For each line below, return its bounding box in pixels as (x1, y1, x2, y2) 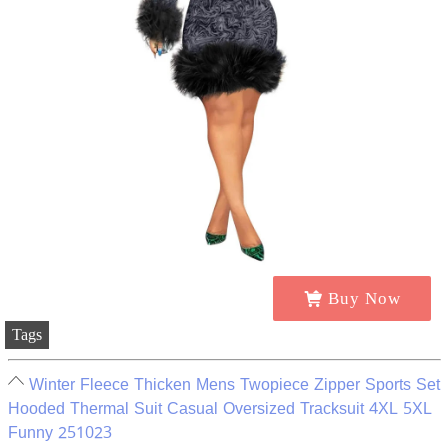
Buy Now (327, 289, 401, 308)
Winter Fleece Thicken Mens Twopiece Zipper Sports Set (28, 369, 440, 401)
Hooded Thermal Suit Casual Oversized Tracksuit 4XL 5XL (7, 393, 432, 425)
